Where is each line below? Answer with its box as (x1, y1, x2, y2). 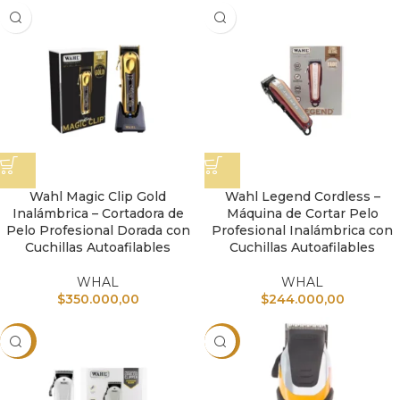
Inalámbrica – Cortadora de (12, 205, 184, 221)
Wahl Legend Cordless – (224, 188, 380, 204)
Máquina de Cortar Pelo (226, 205, 379, 221)
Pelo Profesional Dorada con (5, 222, 190, 238)
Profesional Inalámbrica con (212, 222, 393, 238)
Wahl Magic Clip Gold (29, 188, 166, 204)
